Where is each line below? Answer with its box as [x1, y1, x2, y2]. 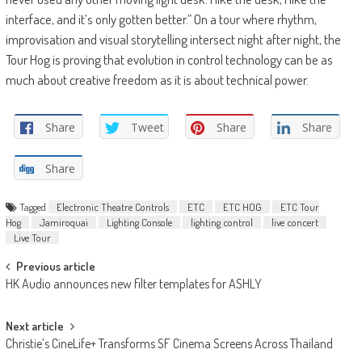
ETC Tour [280, 200, 319, 213]
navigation [4, 280, 85, 313]
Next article [5, 318, 64, 334]
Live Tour [13, 230, 51, 244]
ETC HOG [222, 200, 262, 213]
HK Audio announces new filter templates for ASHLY [5, 275, 262, 292]
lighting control [190, 215, 253, 229]
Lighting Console [106, 215, 172, 229]
